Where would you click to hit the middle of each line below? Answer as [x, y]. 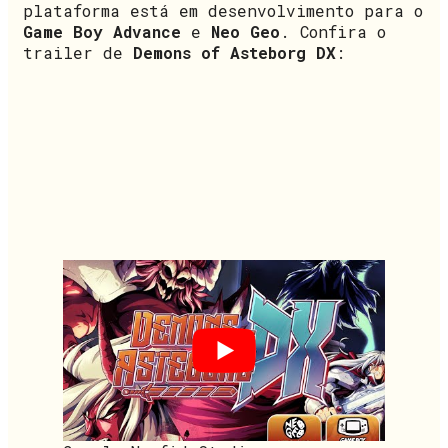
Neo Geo [245, 31]
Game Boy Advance [102, 31]
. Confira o [333, 31]
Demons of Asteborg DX [234, 52]
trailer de [78, 52]
